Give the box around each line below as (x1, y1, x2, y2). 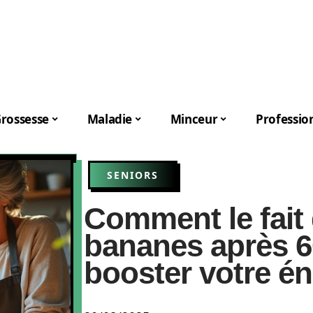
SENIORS (107, 168, 159, 182)
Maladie (87, 110, 133, 127)
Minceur (170, 110, 218, 127)
